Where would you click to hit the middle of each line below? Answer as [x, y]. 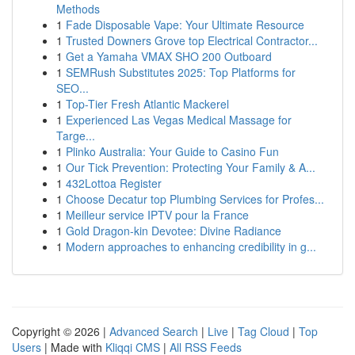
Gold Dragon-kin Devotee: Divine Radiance [174, 231]
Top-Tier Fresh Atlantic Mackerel [147, 104]
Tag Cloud [263, 331]
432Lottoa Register [114, 183]
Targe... [76, 136]
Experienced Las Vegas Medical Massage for [179, 120]
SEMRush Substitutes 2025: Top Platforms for [181, 72]
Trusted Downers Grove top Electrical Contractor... [192, 40]
